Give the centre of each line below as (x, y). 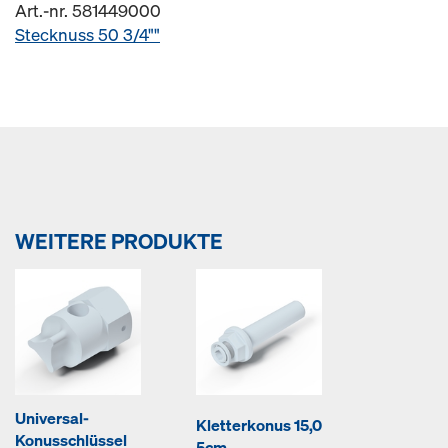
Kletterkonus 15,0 (259, 425)
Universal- (52, 418)
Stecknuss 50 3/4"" (87, 34)
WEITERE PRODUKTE (119, 241)
